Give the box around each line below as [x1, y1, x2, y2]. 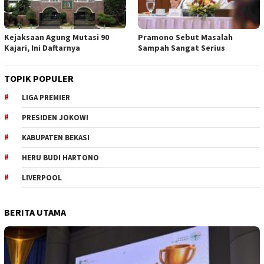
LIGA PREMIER [22, 93, 70, 103]
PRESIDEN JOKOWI [22, 113, 88, 123]
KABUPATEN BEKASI [22, 133, 90, 143]
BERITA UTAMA [4, 206, 66, 219]
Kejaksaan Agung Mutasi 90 [4, 32, 109, 43]
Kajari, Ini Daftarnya [4, 42, 80, 54]
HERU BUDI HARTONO [22, 153, 99, 163]
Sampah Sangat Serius [138, 42, 225, 54]
